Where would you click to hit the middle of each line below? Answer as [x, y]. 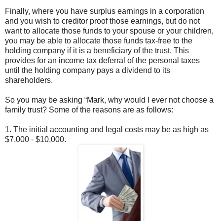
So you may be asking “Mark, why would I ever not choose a [109, 100]
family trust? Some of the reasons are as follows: [89, 110]
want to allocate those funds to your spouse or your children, [109, 31]
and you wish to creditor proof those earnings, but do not [102, 21]
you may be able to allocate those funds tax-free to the [99, 41]
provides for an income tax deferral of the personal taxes [102, 61]
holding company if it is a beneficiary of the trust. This [97, 51]
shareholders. [29, 80]
